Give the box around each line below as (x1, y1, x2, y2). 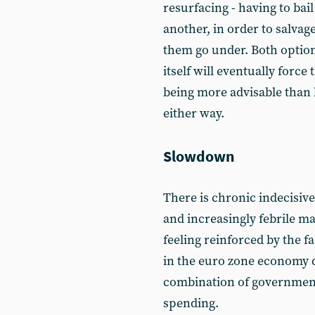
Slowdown (163, 146, 235, 166)
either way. (163, 105, 224, 122)
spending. (163, 295, 219, 311)
